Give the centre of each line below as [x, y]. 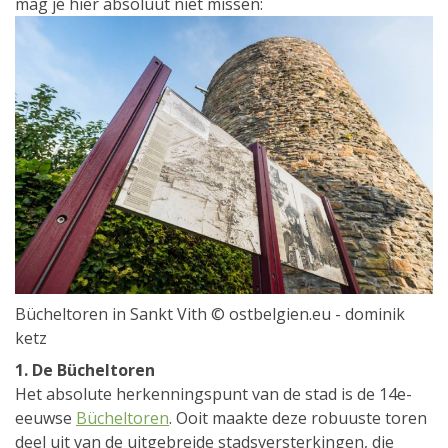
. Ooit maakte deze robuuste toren [298, 418]
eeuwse [45, 418]
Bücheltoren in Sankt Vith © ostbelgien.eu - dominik [210, 314]
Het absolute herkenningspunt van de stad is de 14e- [213, 394]
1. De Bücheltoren [85, 370]
